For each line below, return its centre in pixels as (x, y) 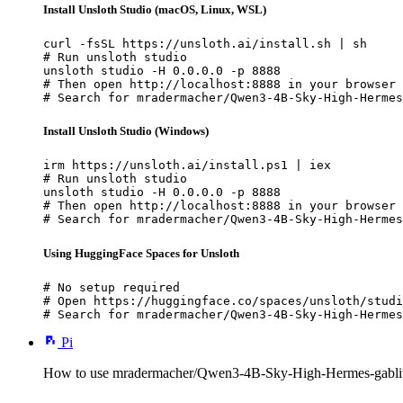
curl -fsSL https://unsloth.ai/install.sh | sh (205, 44)
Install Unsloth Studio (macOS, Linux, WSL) (155, 9)
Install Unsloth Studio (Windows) (126, 131)
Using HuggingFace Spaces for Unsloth (141, 253)
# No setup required (112, 287)
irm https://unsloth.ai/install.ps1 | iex (187, 166)
